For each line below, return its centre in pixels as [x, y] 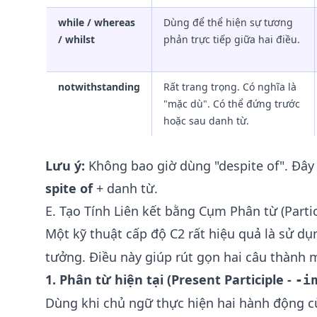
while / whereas [97, 22]
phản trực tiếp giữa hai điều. [232, 39]
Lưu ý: [65, 166]
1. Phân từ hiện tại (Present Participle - [170, 279]
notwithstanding [99, 87]
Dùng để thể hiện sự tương [228, 22]
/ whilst [76, 39]
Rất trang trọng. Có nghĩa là [230, 87]
